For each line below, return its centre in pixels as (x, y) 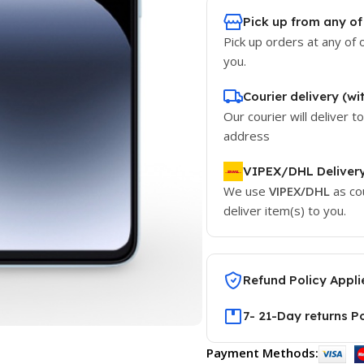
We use (246, 191)
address (246, 136)
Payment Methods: (262, 353)
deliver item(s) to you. (286, 210)
